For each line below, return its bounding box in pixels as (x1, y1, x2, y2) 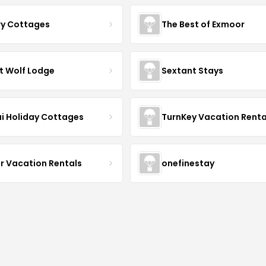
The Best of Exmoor (161, 18, 245, 30)
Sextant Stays (161, 64, 223, 77)
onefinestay (161, 157, 214, 169)
